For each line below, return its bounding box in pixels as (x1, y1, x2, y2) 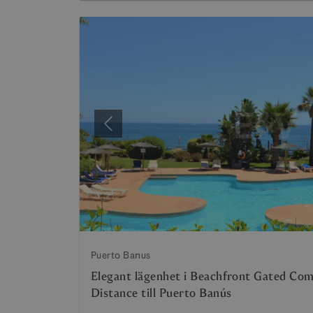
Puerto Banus (91, 248, 151, 261)
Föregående (107, 123, 166, 138)
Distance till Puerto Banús (91, 285, 232, 300)
